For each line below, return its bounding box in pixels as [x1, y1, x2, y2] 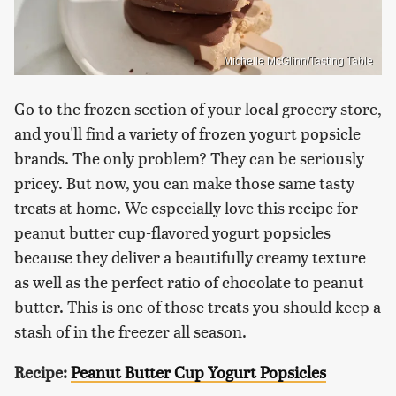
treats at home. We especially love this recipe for [14, 196, 358, 219]
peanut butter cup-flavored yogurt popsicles [14, 221, 331, 244]
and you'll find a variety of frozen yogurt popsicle [14, 122, 361, 145]
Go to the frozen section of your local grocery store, [14, 97, 382, 120]
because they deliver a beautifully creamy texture [14, 246, 366, 269]
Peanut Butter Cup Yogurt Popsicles [71, 361, 326, 384]
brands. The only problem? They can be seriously [14, 147, 364, 170]
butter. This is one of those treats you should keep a [14, 295, 381, 318]
